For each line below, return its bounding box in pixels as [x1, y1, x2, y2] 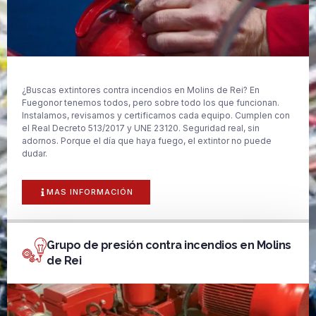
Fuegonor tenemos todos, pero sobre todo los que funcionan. [22, 97, 279, 108]
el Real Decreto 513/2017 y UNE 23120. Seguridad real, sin [22, 122, 260, 133]
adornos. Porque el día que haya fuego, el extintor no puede [22, 135, 272, 146]
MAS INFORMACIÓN [47, 186, 133, 197]
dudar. [22, 147, 47, 159]
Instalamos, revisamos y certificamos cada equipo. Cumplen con [22, 109, 290, 121]
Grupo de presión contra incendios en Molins [47, 238, 291, 252]
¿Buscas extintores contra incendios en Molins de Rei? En [22, 84, 260, 95]
